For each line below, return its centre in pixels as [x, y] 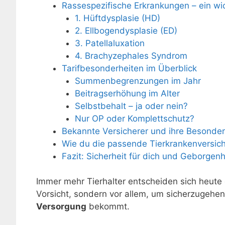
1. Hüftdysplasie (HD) [117, 18]
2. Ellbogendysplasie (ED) [126, 30]
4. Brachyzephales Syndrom [131, 55]
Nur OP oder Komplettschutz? [134, 118]
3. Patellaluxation [109, 43]
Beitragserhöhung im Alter [127, 93]
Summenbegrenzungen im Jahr [138, 81]
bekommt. [108, 207]
